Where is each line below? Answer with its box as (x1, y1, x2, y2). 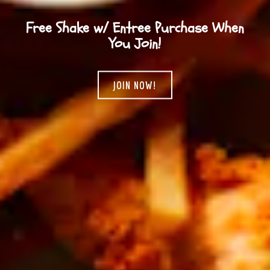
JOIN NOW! (113, 78, 157, 92)
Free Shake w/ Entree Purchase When (26, 17, 244, 38)
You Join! (109, 33, 161, 54)
